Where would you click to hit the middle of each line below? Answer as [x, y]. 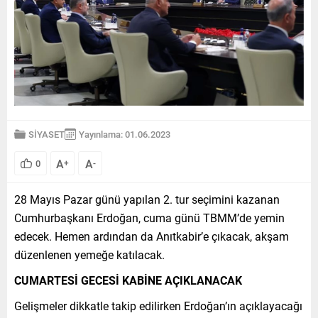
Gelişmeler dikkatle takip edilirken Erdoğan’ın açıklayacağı [158, 305]
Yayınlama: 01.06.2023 [125, 134]
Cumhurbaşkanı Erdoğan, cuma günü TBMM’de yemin [149, 217]
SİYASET [46, 134]
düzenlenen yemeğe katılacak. [89, 254]
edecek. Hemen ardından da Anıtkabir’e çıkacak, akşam [152, 236]
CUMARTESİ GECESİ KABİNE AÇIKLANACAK [128, 280]
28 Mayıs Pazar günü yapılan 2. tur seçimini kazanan [147, 199]
